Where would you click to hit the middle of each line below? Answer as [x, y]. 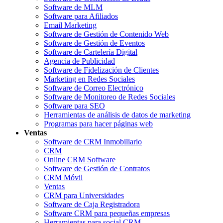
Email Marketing [70, 25]
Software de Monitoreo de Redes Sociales [110, 97]
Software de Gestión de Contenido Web [106, 34]
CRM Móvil [63, 177]
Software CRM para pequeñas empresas [107, 213]
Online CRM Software [80, 159]
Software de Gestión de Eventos [94, 43]
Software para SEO [74, 106]
